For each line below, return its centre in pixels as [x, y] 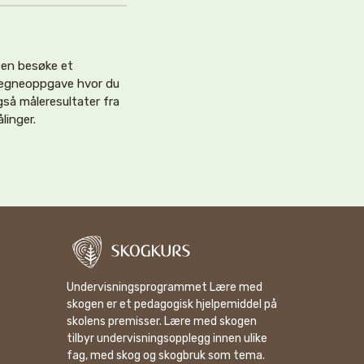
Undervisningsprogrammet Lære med [165, 287]
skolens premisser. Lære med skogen [162, 321]
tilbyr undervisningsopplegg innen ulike [167, 338]
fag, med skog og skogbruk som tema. [166, 355]
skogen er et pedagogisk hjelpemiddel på [172, 304]
